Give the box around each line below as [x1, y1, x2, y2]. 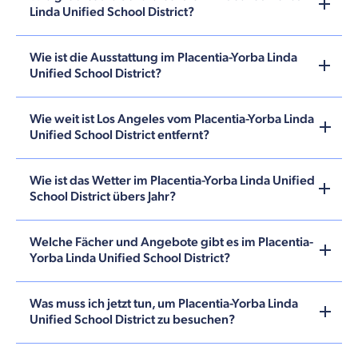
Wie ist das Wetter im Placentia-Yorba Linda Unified [30, 173, 315, 189]
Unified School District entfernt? [30, 127, 209, 143]
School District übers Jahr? [30, 189, 176, 205]
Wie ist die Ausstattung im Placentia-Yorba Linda [30, 50, 297, 66]
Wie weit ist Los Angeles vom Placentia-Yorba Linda [30, 111, 314, 127]
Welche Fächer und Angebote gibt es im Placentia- [30, 234, 313, 250]
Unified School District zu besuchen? [30, 312, 235, 328]
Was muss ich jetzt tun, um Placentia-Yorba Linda [30, 296, 298, 312]
